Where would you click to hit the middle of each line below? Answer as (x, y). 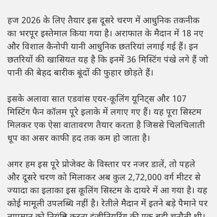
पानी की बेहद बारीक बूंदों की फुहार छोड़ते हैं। (80, 73)
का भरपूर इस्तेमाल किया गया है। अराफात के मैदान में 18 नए (105, 34)
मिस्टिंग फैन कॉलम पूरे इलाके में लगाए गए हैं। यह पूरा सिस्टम (104, 112)
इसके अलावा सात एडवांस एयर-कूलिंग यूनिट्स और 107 (97, 99)
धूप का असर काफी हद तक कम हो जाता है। (79, 139)
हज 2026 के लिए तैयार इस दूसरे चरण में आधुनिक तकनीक (103, 21)
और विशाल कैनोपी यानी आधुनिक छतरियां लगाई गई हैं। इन (103, 47)
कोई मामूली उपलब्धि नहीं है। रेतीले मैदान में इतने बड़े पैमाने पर (108, 204)
